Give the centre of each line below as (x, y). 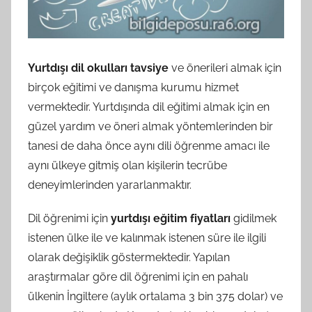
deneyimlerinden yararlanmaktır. (110, 185)
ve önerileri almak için (226, 68)
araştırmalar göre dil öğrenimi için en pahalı (138, 276)
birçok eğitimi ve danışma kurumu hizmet (133, 87)
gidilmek (255, 218)
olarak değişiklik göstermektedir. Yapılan (129, 257)
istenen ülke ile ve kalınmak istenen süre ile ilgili (147, 237)
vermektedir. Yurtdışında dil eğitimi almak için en (149, 107)
